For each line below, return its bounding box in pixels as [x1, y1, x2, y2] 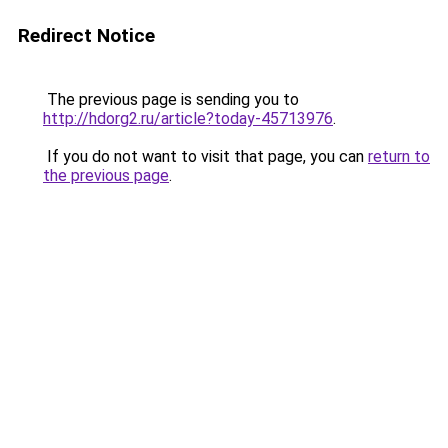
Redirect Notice [18, 24, 155, 47]
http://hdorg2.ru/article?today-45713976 [43, 109, 333, 128]
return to [368, 147, 430, 166]
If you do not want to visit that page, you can [43, 147, 368, 166]
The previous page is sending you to [43, 90, 299, 109]
